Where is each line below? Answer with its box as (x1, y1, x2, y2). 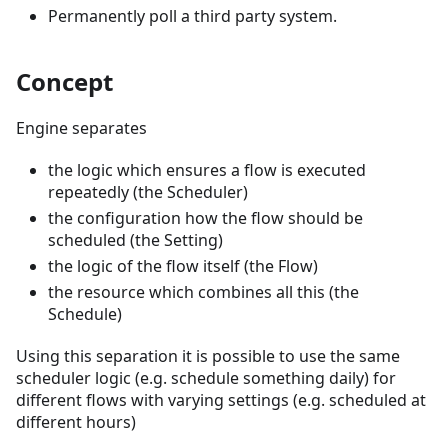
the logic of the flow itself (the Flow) (48, 255, 318, 278)
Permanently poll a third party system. (48, 5, 337, 28)
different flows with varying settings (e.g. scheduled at (16, 389, 426, 412)
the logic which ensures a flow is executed (48, 159, 366, 182)
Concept (16, 65, 113, 99)
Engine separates (16, 117, 147, 140)
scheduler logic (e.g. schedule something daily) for (16, 367, 396, 390)
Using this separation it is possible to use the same (16, 345, 400, 368)
